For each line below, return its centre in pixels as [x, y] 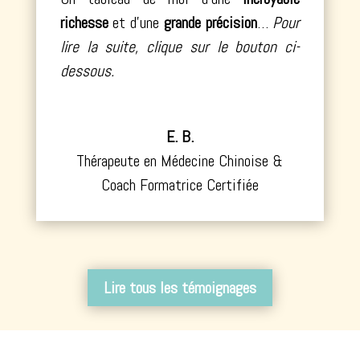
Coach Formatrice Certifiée [180, 185]
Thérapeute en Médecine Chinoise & [180, 161]
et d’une [136, 23]
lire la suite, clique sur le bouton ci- [180, 47]
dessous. [87, 71]
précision [231, 23]
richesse [84, 23]
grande [182, 23]
